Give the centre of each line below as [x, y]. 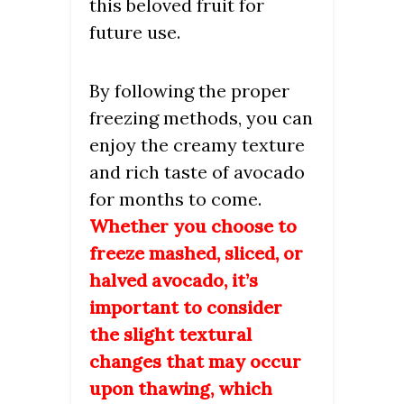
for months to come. [175, 198]
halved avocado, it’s [174, 280]
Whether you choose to [193, 225]
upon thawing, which [181, 388]
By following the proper [189, 90]
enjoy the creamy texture [197, 144]
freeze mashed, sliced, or [196, 252]
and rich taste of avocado [197, 171]
